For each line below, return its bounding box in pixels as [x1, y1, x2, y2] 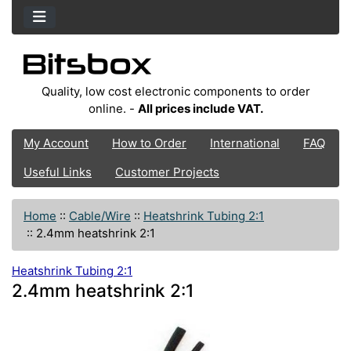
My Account [24, 136, 89, 151]
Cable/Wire [69, 208, 131, 223]
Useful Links [24, 165, 92, 180]
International [210, 136, 280, 151]
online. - [88, 100, 138, 116]
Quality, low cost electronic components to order [41, 83, 310, 99]
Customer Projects [115, 165, 219, 180]
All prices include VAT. [137, 100, 263, 116]
